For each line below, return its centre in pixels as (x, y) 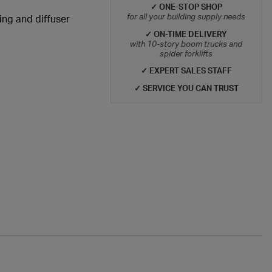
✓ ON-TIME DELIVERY (186, 34)
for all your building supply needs (186, 16)
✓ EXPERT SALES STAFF (186, 71)
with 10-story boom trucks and (186, 43)
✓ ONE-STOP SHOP (186, 6)
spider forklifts (186, 53)
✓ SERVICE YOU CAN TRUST (186, 88)
